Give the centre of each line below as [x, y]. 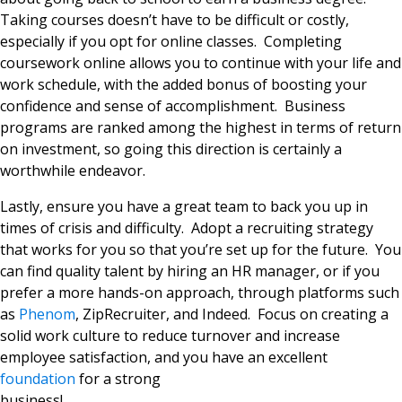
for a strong [118, 379]
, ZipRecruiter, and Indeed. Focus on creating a [232, 315]
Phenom [47, 315]
